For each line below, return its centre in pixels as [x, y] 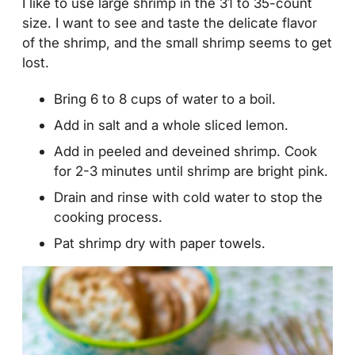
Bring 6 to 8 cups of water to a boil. [165, 99]
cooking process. [108, 217]
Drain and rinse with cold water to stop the [188, 197]
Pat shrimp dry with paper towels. [160, 243]
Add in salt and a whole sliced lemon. [171, 125]
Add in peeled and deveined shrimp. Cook [185, 151]
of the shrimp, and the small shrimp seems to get [177, 42]
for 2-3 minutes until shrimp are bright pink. [191, 171]
